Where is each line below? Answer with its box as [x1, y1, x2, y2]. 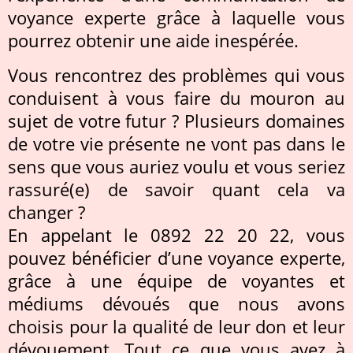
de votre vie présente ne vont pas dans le [8, 132, 345, 155]
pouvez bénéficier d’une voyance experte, [8, 246, 345, 269]
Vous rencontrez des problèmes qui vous [8, 63, 345, 87]
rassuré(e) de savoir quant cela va [8, 177, 345, 201]
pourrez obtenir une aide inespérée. [8, 28, 299, 52]
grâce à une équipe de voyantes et [8, 269, 345, 292]
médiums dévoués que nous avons [8, 292, 345, 315]
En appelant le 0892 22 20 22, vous [8, 223, 345, 247]
